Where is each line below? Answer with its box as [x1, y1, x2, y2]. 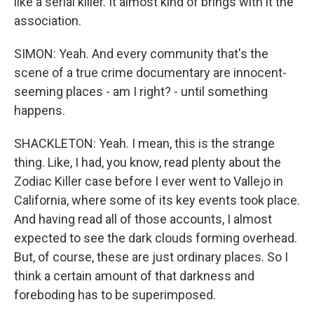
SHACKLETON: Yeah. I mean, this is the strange [14, 136, 275, 151]
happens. [14, 103, 65, 118]
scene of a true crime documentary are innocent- [14, 65, 287, 80]
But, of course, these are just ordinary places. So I [14, 250, 288, 264]
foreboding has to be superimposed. [14, 287, 216, 302]
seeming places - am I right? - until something [14, 84, 268, 99]
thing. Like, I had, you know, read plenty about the [14, 155, 281, 170]
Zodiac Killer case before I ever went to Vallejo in [14, 174, 283, 189]
